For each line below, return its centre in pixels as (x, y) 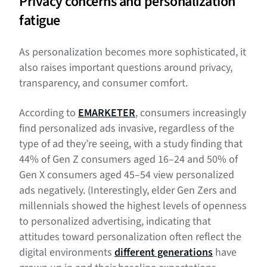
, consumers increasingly (191, 113)
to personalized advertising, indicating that (115, 222)
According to (49, 113)
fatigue (40, 21)
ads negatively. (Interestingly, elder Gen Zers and (128, 191)
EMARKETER (107, 113)
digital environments (67, 253)
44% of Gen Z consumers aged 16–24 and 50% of (128, 160)
